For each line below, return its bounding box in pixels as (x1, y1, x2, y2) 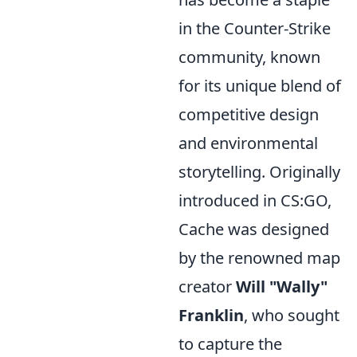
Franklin (178, 304, 244, 327)
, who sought (244, 304, 339, 327)
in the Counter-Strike (178, 18, 331, 40)
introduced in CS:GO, (178, 190, 331, 212)
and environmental (178, 132, 318, 155)
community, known (178, 46, 320, 69)
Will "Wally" (236, 276, 328, 298)
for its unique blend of (178, 75, 341, 97)
